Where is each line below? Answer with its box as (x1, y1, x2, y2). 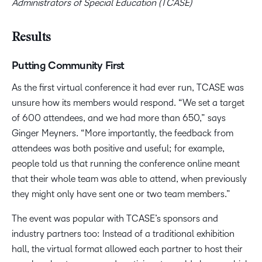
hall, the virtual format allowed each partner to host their (12, 243, 243, 254)
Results (12, 31, 51, 44)
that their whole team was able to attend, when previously (12, 173, 247, 184)
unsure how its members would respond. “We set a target (12, 97, 244, 108)
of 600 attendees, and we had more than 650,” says (12, 112, 226, 123)
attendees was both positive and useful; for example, (12, 143, 225, 153)
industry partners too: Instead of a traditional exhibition (12, 228, 235, 239)
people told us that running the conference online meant (12, 158, 240, 168)
